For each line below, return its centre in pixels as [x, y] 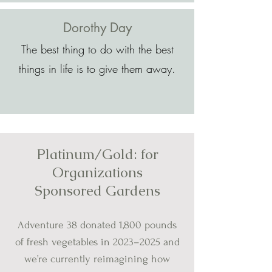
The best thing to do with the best [97, 49]
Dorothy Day [97, 28]
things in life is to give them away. [97, 69]
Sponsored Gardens [97, 191]
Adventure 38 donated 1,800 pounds [97, 225]
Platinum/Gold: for [97, 154]
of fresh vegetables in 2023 [74, 242]
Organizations [97, 172]
